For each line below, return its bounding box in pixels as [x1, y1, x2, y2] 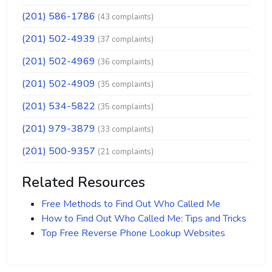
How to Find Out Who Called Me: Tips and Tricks [41, 212, 246, 225]
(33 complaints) [98, 124, 154, 135]
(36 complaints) [98, 56, 154, 67]
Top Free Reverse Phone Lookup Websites [41, 226, 225, 240]
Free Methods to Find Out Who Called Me [41, 197, 220, 211]
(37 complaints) [98, 34, 154, 45]
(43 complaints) [98, 12, 154, 22]
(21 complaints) [98, 146, 154, 157]
